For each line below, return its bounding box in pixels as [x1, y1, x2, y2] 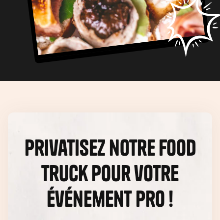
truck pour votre [41, 160, 179, 187]
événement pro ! [47, 185, 173, 213]
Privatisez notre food [24, 134, 196, 162]
